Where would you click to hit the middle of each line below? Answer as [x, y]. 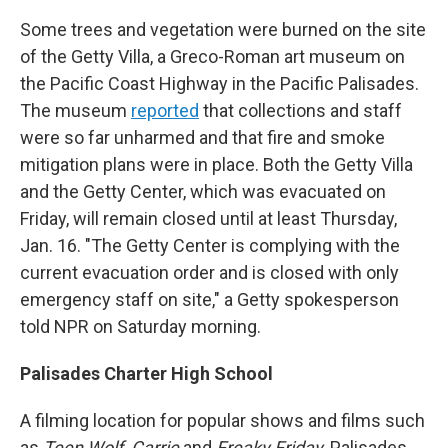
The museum [75, 110]
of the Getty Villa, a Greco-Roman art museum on [212, 56]
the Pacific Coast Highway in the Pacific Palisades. [219, 83]
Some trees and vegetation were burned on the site [223, 29]
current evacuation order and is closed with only [209, 272]
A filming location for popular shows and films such [222, 420]
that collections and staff [300, 110]
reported [165, 110]
